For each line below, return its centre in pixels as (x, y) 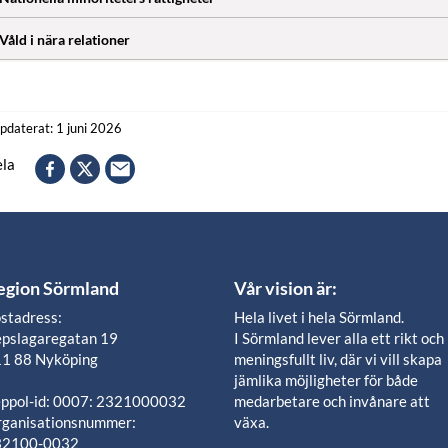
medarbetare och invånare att (331, 401)
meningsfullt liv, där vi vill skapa (337, 359)
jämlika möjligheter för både (325, 380)
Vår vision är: (285, 288)
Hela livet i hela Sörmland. (318, 317)
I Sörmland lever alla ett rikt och (338, 338)
